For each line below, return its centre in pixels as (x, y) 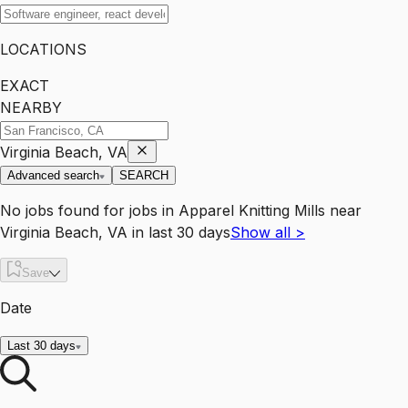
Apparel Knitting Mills (252, 211)
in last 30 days (179, 233)
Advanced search (53, 176)
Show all (263, 233)
